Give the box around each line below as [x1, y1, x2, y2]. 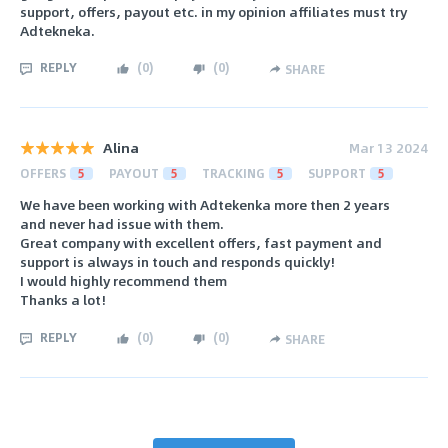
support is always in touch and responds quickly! [20, 251, 335, 273]
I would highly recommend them [20, 270, 227, 292]
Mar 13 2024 [349, 137, 428, 159]
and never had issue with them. [20, 213, 224, 235]
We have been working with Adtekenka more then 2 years [20, 194, 390, 216]
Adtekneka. [20, 19, 95, 41]
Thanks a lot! [20, 289, 106, 311]
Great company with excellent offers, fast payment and [20, 232, 382, 254]
